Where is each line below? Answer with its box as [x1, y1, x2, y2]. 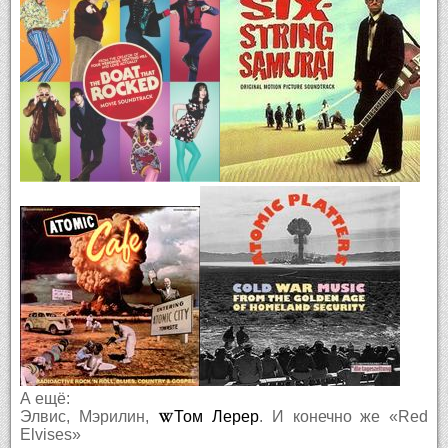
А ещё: [19, 389, 70, 407]
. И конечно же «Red [258, 407, 429, 425]
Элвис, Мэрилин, [19, 407, 158, 425]
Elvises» [19, 425, 81, 443]
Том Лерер [173, 407, 259, 425]
